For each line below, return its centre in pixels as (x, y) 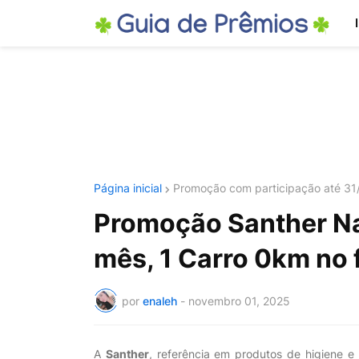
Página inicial (128, 188)
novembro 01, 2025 (239, 301)
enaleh (160, 301)
